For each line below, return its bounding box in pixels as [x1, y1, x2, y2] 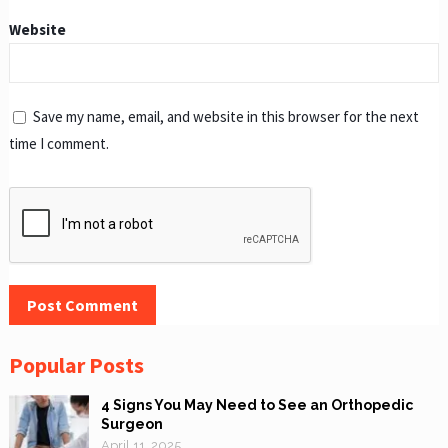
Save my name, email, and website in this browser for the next [32, 106, 419, 126]
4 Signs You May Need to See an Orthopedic [100, 396, 413, 413]
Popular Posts [8, 350, 144, 379]
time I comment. [8, 133, 109, 153]
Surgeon [100, 415, 163, 432]
